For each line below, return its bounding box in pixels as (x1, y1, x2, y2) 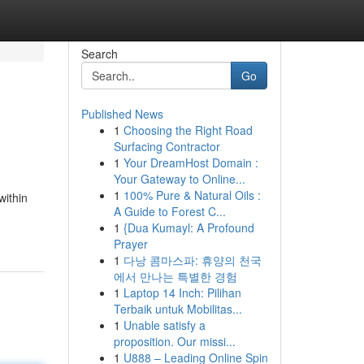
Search (80, 45, 118, 62)
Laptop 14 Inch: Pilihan (123, 284, 241, 301)
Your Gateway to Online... (113, 171, 245, 187)
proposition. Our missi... (113, 333, 236, 349)
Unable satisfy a (123, 317, 206, 333)
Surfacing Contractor (113, 138, 220, 154)
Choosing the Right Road (123, 122, 253, 138)
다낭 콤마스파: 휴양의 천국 (123, 252, 262, 268)
